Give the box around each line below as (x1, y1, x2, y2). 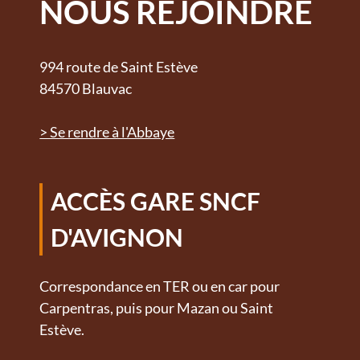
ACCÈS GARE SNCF (51, 186, 261, 216)
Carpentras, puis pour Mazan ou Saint (39, 299, 274, 317)
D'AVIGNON (51, 223, 184, 252)
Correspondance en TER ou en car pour (39, 277, 280, 296)
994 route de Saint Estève (39, 58, 198, 76)
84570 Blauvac (39, 80, 133, 98)
